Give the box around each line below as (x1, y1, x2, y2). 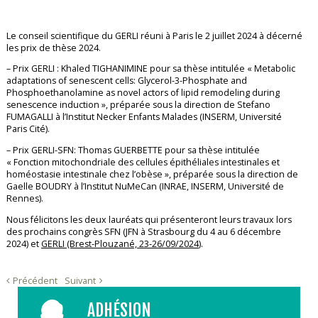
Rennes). (6, 192, 43, 205)
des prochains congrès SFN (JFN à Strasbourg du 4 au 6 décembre (6, 225, 281, 238)
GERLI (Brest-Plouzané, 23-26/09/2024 (40, 237, 199, 250)
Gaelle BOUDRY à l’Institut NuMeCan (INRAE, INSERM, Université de (6, 180, 284, 193)
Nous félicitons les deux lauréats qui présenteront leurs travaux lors (6, 213, 292, 226)
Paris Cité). (6, 123, 50, 136)
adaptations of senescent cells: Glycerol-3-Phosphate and (6, 75, 247, 87)
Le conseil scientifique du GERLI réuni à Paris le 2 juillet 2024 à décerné (6, 29, 302, 42)
